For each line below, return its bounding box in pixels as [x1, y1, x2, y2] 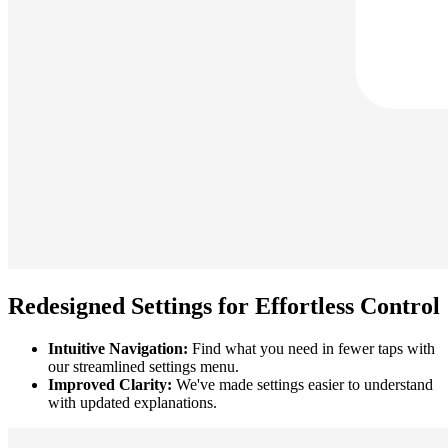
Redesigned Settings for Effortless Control [8, 293, 440, 320]
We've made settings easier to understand [172, 376, 433, 394]
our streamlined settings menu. [48, 358, 239, 376]
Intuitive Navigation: [48, 340, 188, 358]
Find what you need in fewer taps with [188, 340, 435, 358]
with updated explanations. [48, 394, 217, 412]
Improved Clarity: [48, 376, 172, 394]
